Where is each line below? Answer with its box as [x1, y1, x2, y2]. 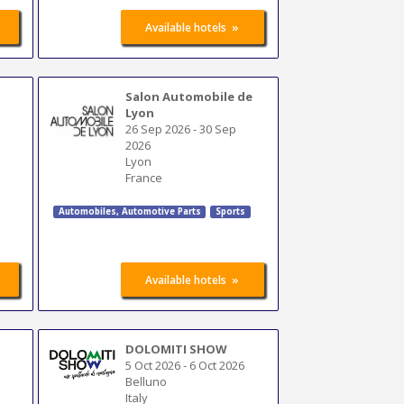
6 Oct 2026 [189, 356, 245, 373]
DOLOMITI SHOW [125, 340, 228, 357]
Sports [216, 206, 246, 218]
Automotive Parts [118, 206, 201, 218]
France [125, 169, 163, 186]
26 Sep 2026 [125, 120, 191, 137]
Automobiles [58, 206, 116, 218]
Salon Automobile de [125, 87, 253, 105]
